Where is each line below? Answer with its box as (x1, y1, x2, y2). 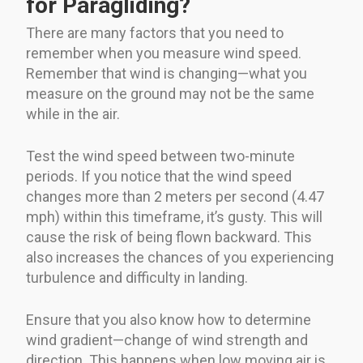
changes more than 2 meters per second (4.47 (26, 187, 324, 205)
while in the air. (26, 105, 120, 122)
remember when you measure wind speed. (26, 44, 301, 62)
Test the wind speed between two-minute (26, 147, 295, 164)
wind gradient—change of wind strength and (26, 331, 308, 348)
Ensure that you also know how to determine (26, 310, 311, 328)
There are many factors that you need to (26, 23, 284, 41)
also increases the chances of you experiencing (26, 248, 334, 266)
